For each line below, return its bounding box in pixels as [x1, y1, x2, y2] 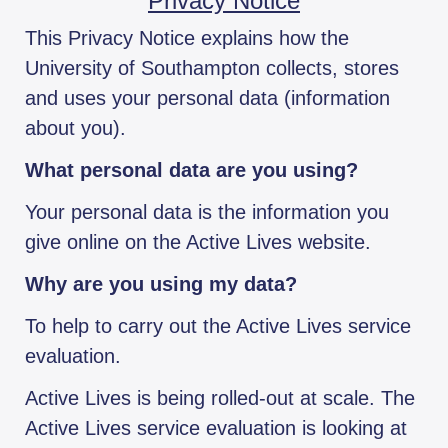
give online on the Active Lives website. [25, 231, 371, 254]
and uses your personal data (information [25, 87, 390, 110]
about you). [25, 117, 126, 140]
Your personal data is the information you [25, 201, 389, 224]
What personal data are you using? [25, 159, 358, 182]
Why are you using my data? [25, 273, 297, 296]
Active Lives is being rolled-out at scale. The [25, 387, 415, 410]
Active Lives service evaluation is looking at [25, 417, 407, 440]
